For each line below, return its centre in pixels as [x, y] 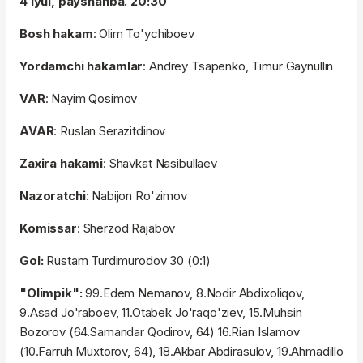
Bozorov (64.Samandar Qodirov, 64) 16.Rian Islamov [160, 332]
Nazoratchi [53, 196]
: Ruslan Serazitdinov [110, 131]
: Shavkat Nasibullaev [160, 164]
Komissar [48, 228]
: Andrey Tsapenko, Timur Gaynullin [238, 66]
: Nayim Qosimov [91, 99]
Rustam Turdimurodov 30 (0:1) [129, 261]
